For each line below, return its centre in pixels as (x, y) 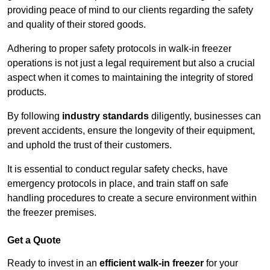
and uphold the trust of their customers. (91, 145)
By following (35, 116)
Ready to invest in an (53, 263)
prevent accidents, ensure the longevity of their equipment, (131, 131)
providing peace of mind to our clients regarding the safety (130, 10)
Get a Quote (34, 240)
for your (221, 263)
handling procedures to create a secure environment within (132, 198)
